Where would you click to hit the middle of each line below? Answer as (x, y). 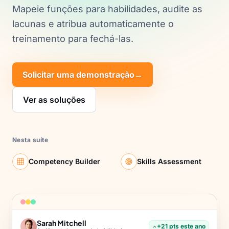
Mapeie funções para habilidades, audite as (107, 9)
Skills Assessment (169, 161)
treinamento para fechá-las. (73, 39)
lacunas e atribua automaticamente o (93, 24)
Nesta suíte (30, 140)
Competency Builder (64, 161)
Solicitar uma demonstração (78, 75)
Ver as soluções (54, 100)
